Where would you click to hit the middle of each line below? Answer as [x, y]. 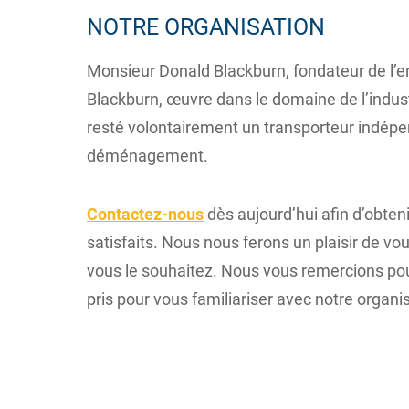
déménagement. [147, 156]
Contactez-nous [145, 214]
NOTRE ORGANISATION [206, 27]
